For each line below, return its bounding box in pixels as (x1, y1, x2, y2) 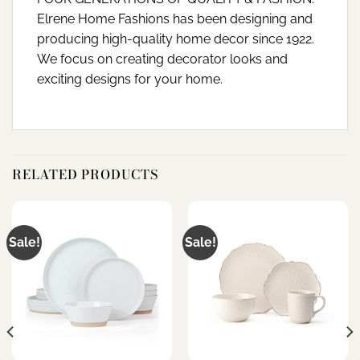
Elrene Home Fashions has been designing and (37, 10, 313, 27)
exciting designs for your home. (37, 71, 223, 87)
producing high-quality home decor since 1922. (37, 31, 314, 47)
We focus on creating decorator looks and (37, 51, 288, 67)
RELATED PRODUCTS (12, 165, 158, 185)
